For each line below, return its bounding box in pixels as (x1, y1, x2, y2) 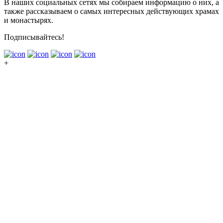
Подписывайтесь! (4, 32, 64, 41)
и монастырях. (4, 15, 53, 24)
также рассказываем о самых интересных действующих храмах (4, 6, 219, 15)
